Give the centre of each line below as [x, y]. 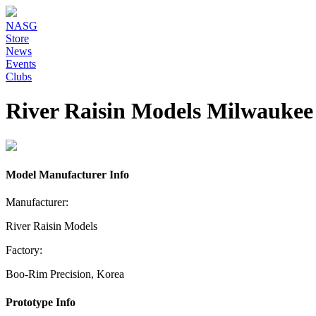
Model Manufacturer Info [67, 175]
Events [21, 64]
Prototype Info [41, 302]
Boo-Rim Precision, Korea [65, 274]
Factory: [24, 250]
